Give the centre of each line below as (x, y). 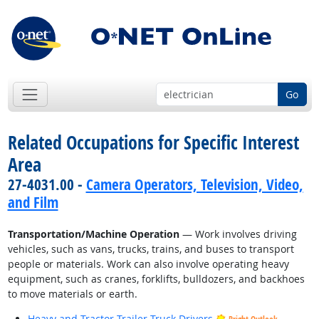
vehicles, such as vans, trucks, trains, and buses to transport (151, 249)
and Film (33, 203)
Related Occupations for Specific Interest (153, 143)
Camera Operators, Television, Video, (194, 185)
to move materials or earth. (72, 294)
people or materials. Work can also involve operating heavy (148, 264)
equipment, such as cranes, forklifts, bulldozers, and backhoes (156, 279)
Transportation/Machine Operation (93, 234)
